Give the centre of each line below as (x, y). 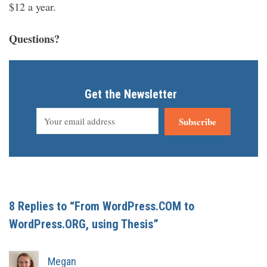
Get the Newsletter (131, 94)
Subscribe (198, 122)
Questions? (34, 39)
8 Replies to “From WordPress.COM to (102, 207)
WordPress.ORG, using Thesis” (84, 224)
